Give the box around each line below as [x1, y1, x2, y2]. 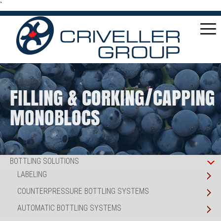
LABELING [17, 170, 47, 179]
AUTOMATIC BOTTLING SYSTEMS [17, 203, 121, 213]
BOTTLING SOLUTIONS [10, 156, 79, 166]
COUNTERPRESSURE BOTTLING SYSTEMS [17, 186, 149, 196]
